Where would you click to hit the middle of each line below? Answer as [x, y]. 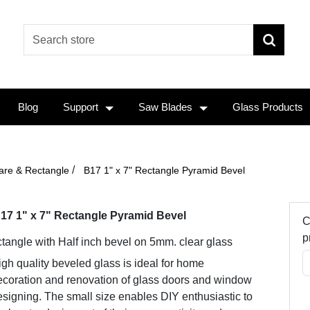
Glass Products [268, 107]
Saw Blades [165, 107]
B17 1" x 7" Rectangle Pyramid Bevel [164, 170]
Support [81, 107]
